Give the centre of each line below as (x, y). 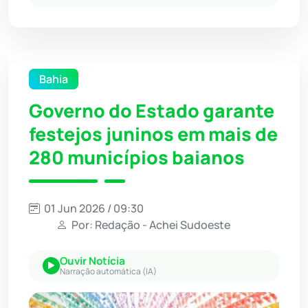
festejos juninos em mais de (153, 134)
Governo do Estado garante (152, 111)
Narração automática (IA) (108, 272)
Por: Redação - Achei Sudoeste (150, 225)
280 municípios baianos (137, 158)
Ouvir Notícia (92, 261)
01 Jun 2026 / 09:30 (93, 209)
